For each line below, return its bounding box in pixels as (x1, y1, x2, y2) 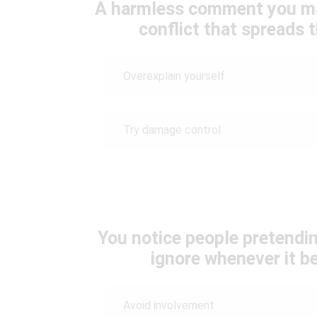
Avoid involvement (123, 298, 214, 312)
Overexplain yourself (123, 69, 225, 83)
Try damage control (123, 122, 221, 137)
